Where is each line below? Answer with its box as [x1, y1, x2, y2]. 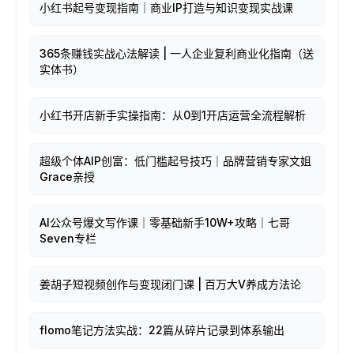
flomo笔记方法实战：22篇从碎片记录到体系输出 [40, 323, 284, 337]
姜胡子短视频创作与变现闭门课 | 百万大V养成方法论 [40, 277, 301, 291]
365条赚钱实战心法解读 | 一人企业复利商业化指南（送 [40, 47, 314, 60]
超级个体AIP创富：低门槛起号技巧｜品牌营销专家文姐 [40, 154, 311, 168]
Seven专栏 [40, 232, 96, 245]
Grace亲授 [40, 170, 95, 183]
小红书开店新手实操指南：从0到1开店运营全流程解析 [40, 108, 306, 122]
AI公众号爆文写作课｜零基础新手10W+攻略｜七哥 [40, 216, 290, 229]
